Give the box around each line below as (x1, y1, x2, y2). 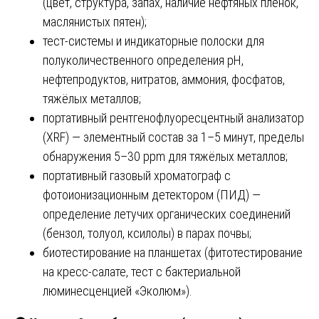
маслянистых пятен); (43, 14, 147, 29)
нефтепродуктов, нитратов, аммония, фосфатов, (43, 71, 285, 87)
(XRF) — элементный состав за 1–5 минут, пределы (43, 129, 304, 145)
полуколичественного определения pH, (43, 52, 244, 68)
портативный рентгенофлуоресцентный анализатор (43, 110, 304, 125)
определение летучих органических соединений (43, 206, 291, 221)
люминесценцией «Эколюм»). (43, 283, 192, 298)
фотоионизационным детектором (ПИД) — (43, 187, 261, 202)
